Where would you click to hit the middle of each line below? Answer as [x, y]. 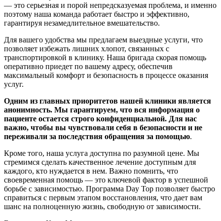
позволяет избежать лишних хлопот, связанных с [87, 49]
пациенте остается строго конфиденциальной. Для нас [100, 119]
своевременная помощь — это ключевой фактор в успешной [106, 180]
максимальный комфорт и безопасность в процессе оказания [106, 75]
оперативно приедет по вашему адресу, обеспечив [88, 67]
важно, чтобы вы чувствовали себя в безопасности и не [103, 128]
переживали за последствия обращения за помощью [97, 137]
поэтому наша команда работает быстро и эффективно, [97, 14]
